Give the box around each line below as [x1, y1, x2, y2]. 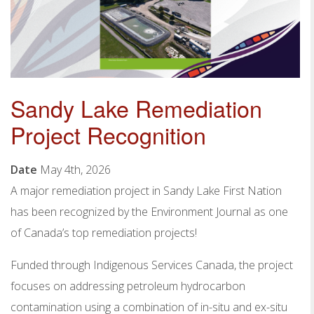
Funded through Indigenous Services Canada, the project [11, 257, 293, 273]
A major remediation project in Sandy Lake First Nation [11, 182, 282, 198]
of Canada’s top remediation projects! [11, 224, 197, 240]
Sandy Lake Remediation [11, 91, 262, 124]
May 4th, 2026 [40, 161, 111, 177]
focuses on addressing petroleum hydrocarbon [11, 278, 245, 294]
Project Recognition [11, 118, 206, 151]
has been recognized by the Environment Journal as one [11, 203, 288, 219]
